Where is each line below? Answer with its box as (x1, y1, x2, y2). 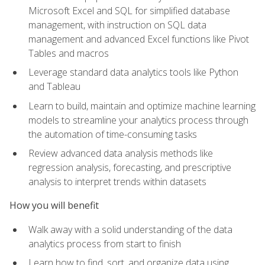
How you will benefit (9, 199, 99, 212)
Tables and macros (28, 46, 109, 60)
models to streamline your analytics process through (28, 113, 248, 127)
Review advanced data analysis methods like (28, 147, 213, 160)
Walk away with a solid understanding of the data (28, 222, 232, 236)
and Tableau (28, 80, 80, 93)
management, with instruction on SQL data (28, 18, 206, 31)
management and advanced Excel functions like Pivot (28, 32, 249, 46)
